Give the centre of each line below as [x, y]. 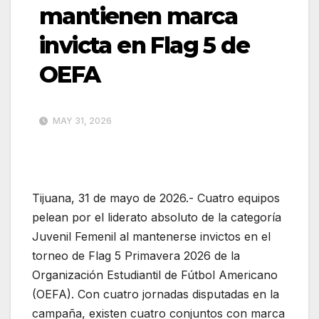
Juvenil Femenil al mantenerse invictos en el [151, 236]
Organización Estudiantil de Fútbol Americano [155, 274]
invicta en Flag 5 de [144, 45]
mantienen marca [138, 16]
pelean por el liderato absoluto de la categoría [157, 217]
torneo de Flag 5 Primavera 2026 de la [136, 255]
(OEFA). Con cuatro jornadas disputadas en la [156, 294]
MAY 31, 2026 [81, 120]
